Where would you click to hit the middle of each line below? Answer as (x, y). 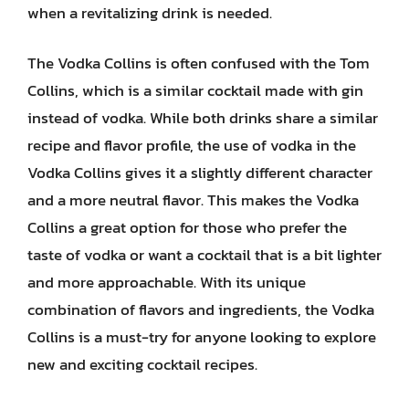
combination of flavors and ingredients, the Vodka (201, 309)
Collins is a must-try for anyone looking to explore (202, 337)
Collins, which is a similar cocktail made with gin (195, 90)
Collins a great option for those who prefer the (187, 227)
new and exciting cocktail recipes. (142, 364)
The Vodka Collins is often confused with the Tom (199, 63)
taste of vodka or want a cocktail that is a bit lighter (204, 255)
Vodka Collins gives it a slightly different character (200, 173)
